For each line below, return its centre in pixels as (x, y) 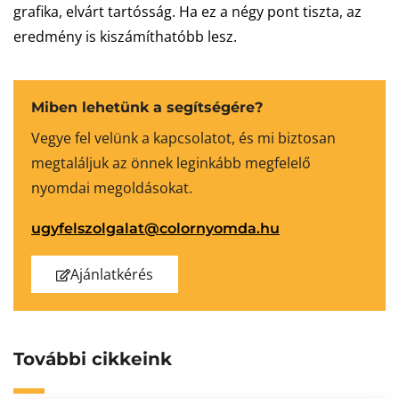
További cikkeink (93, 359)
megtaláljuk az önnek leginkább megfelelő (171, 163)
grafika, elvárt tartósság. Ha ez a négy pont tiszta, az (187, 12)
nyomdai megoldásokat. (112, 188)
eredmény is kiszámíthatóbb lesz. (125, 37)
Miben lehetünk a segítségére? (147, 107)
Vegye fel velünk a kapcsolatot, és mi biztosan (183, 138)
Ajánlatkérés (112, 274)
